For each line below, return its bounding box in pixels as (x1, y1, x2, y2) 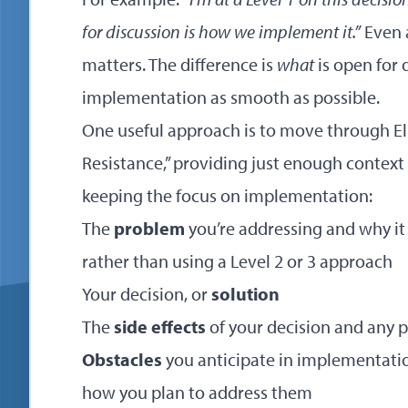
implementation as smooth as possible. (82, 86, 380, 108)
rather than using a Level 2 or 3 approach (82, 250, 393, 272)
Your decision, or (82, 282, 211, 305)
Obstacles (82, 348, 162, 371)
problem (114, 217, 185, 240)
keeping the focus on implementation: (82, 184, 372, 207)
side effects (114, 315, 206, 338)
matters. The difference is (82, 53, 277, 76)
